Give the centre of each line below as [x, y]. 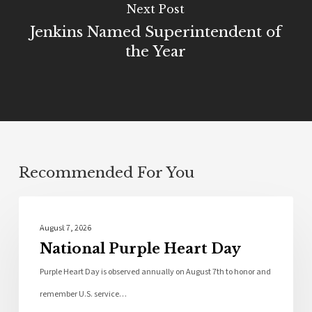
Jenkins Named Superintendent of [156, 32]
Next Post [156, 9]
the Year [156, 51]
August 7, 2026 [65, 228]
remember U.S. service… [83, 295]
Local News [75, 219]
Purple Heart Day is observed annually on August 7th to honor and [155, 272]
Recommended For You [106, 173]
